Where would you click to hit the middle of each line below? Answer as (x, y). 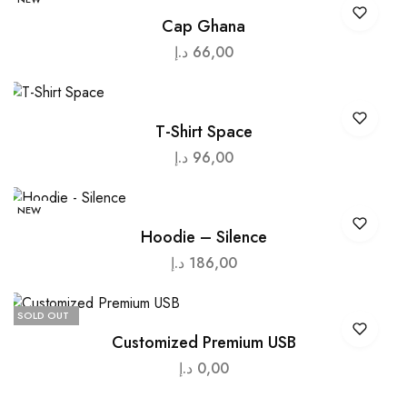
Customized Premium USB (203, 342)
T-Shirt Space (203, 131)
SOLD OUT (43, 315)
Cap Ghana (203, 26)
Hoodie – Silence (203, 237)
